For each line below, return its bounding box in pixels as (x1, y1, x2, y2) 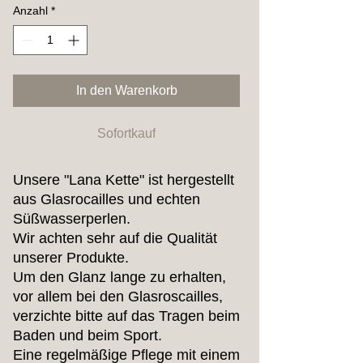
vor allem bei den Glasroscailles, (13, 288, 223, 305)
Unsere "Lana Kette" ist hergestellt (13, 172, 234, 189)
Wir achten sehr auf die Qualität (13, 230, 217, 247)
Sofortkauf (97, 126, 156, 141)
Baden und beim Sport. (13, 327, 166, 344)
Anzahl (13, 4, 48, 18)
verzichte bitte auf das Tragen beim (13, 308, 240, 325)
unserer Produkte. (13, 250, 133, 267)
